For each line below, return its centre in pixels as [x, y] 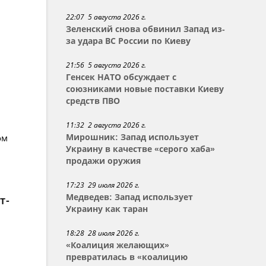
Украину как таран [107, 209]
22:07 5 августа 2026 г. [106, 17]
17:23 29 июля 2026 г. [103, 185]
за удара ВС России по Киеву [129, 41]
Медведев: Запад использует [130, 197]
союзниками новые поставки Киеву [145, 89]
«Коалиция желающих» [118, 245]
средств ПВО [93, 101]
